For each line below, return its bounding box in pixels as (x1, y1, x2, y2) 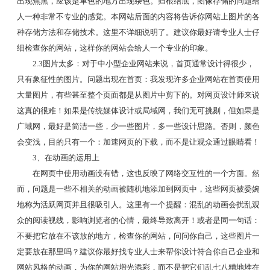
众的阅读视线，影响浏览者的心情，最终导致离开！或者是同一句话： (16, 215, 260, 225)
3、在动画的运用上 (32, 152, 99, 162)
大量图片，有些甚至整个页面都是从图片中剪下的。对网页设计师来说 (16, 90, 260, 99)
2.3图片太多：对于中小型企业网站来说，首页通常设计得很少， (32, 58, 254, 68)
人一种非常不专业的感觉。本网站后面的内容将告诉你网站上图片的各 (16, 11, 260, 21)
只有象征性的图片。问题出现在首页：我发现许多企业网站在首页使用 (16, 74, 260, 84)
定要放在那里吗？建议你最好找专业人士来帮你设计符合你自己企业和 (16, 246, 260, 256)
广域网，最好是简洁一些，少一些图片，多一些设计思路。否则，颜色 (16, 121, 260, 131)
